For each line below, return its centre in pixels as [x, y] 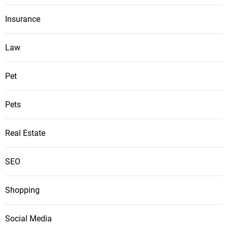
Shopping [22, 190]
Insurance [23, 19]
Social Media [28, 219]
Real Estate [25, 133]
